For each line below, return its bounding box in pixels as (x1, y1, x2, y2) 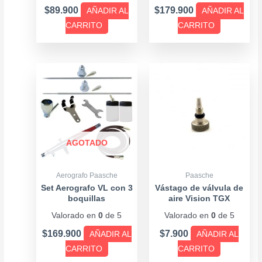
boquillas (68, 194, 106, 203)
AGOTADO (65, 138, 108, 147)
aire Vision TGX (168, 194, 230, 203)
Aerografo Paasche (56, 171, 118, 180)
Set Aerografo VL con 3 (40, 183, 133, 192)
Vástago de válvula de (155, 183, 244, 192)
